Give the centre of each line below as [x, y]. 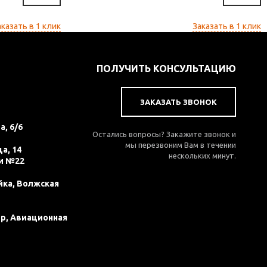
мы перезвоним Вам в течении [181, 145]
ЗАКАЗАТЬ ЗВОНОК [178, 102]
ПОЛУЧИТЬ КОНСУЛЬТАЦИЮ [166, 69]
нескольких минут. [202, 156]
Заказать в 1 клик [227, 27]
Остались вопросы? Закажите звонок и [164, 134]
